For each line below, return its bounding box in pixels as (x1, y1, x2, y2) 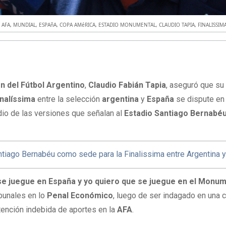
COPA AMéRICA (60, 21, 96, 28)
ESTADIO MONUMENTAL (98, 21, 156, 28)
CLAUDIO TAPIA (159, 21, 195, 28)
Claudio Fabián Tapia (88, 80, 166, 90)
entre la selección (35, 94, 102, 104)
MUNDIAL (13, 21, 36, 28)
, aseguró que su (166, 80, 224, 90)
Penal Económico (47, 190, 114, 200)
